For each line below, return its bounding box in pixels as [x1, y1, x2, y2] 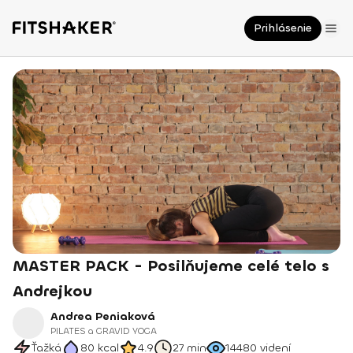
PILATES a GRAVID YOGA [50, 325, 157, 337]
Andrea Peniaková [50, 309, 155, 324]
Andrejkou [13, 281, 92, 302]
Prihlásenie [254, 20, 312, 35]
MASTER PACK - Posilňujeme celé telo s [13, 255, 329, 277]
